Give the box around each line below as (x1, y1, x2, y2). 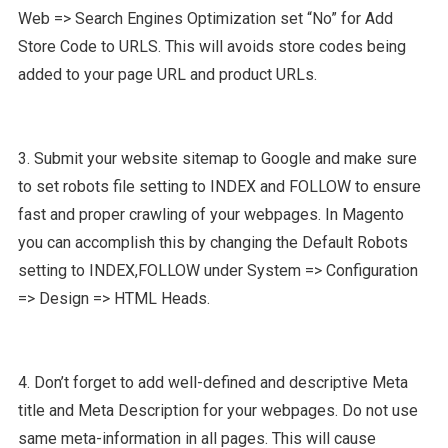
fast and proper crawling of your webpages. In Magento (17, 205, 404, 224)
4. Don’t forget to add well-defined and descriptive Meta (17, 373, 408, 392)
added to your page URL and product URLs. (17, 65, 317, 84)
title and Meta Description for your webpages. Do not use (17, 401, 418, 420)
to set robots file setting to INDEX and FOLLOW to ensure (17, 177, 421, 196)
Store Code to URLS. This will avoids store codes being (17, 37, 406, 56)
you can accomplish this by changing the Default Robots (17, 233, 408, 252)
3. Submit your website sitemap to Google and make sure (17, 149, 417, 168)
